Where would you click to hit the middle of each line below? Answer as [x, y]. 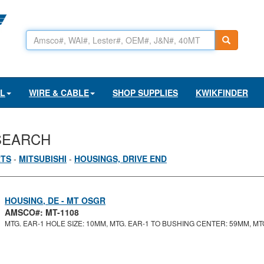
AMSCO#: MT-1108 [42, 212]
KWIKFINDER [222, 93]
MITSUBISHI [43, 159]
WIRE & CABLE [59, 93]
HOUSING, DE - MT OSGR [55, 200]
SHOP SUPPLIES [145, 93]
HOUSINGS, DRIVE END [121, 159]
